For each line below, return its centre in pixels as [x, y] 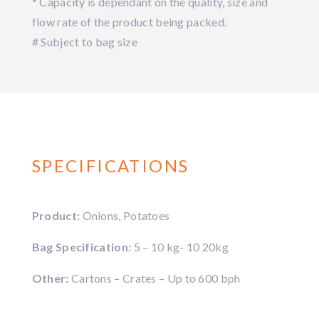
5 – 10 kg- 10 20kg [181, 247]
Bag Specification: [83, 247]
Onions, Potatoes [126, 215]
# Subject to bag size [85, 42]
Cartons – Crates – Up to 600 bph [156, 278]
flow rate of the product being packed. [129, 22]
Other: [51, 278]
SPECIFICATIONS [110, 166]
